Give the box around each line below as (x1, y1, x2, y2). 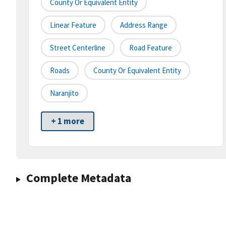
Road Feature (129, 43, 172, 53)
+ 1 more (51, 116, 84, 127)
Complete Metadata (26, 170, 131, 186)
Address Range (120, 20, 167, 30)
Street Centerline (50, 43, 105, 53)
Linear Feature (50, 20, 96, 30)
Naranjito (50, 88, 79, 98)
